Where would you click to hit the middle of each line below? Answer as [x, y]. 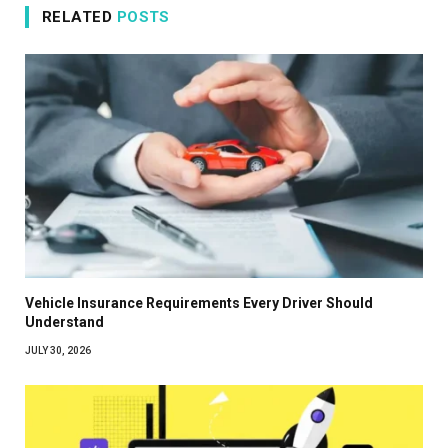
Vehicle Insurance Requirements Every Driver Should [199, 302]
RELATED [79, 17]
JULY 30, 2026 [58, 350]
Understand [64, 321]
